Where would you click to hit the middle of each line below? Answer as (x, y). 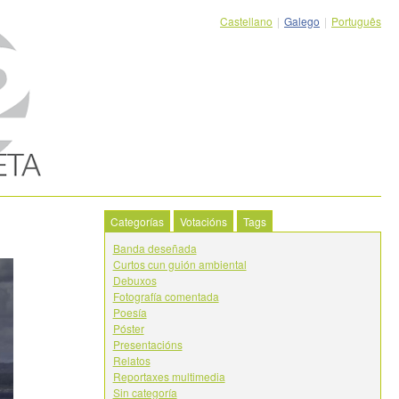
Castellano (246, 21)
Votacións (203, 221)
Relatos (131, 360)
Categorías (137, 221)
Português (356, 21)
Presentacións (147, 344)
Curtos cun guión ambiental (179, 264)
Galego (302, 21)
